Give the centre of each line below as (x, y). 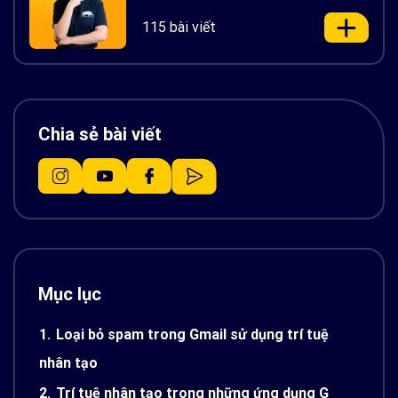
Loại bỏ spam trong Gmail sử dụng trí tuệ (192, 334)
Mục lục (70, 294)
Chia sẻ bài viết (100, 134)
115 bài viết (179, 27)
